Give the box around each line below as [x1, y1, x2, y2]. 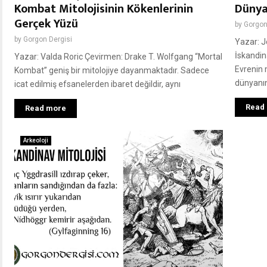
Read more [25, 104, 66, 113]
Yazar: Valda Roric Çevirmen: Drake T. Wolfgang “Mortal [14, 52, 222, 62]
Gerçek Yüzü [14, 14, 78, 35]
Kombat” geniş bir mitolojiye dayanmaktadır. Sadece [14, 66, 209, 76]
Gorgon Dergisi [23, 35, 72, 44]
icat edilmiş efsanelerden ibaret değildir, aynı [14, 79, 181, 89]
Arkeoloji [23, 137, 48, 144]
